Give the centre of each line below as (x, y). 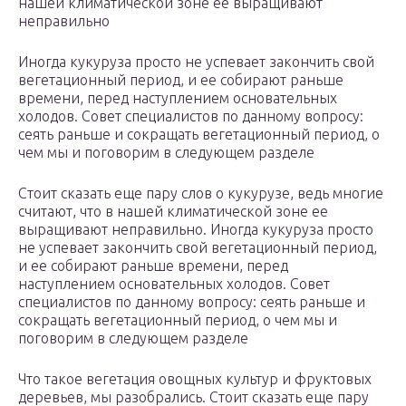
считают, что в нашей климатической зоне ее (173, 212)
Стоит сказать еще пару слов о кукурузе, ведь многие (201, 193)
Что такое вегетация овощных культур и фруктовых (195, 379)
